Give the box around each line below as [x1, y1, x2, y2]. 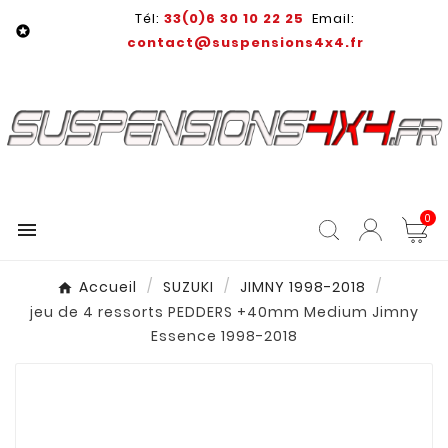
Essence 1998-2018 [150, 325, 298, 346]
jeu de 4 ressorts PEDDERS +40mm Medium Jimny [29, 301, 419, 322]
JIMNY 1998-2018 [239, 277, 366, 298]
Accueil [78, 277, 137, 298]
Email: [304, 9, 355, 28]
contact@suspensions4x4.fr [126, 33, 364, 52]
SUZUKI [162, 277, 214, 298]
